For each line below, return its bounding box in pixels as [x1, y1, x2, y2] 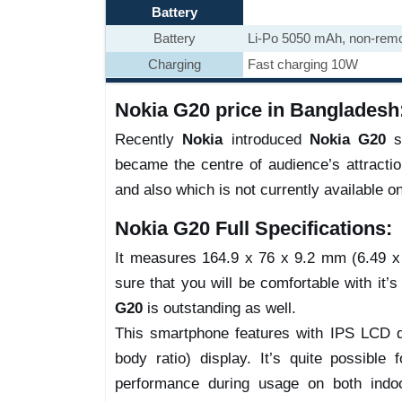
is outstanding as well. [143, 300, 296, 317]
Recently [115, 131, 183, 148]
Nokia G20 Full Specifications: [115, 217, 392, 240]
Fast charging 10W [248, 57, 358, 72]
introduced [223, 131, 310, 148]
